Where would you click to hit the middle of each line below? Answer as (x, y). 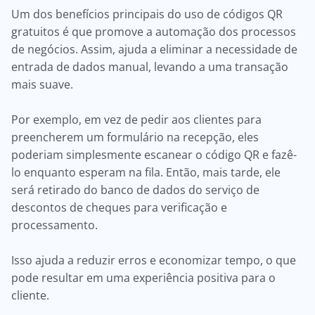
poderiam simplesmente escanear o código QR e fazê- (154, 155)
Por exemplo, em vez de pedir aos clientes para (136, 120)
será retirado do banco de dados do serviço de (135, 190)
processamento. (56, 225)
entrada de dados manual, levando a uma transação (150, 67)
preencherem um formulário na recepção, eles (135, 137)
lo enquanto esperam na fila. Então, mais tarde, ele (146, 172)
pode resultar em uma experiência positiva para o (143, 278)
